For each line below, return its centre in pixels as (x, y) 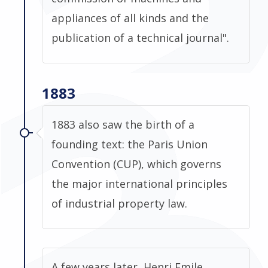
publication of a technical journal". (140, 37)
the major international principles (139, 183)
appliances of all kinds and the (130, 18)
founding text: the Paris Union (130, 144)
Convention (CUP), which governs (136, 164)
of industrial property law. (119, 203)
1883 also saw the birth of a (123, 124)
